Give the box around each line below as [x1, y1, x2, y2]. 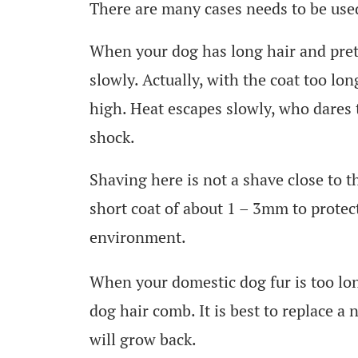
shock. [89, 125, 135, 148]
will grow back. [89, 328, 197, 350]
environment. [89, 225, 186, 248]
